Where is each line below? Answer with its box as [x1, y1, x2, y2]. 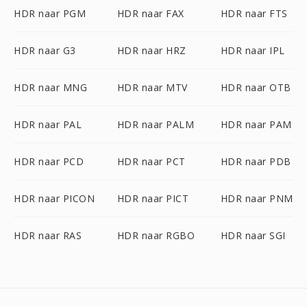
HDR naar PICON [14, 192, 95, 205]
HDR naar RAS [14, 229, 82, 242]
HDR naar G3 [14, 44, 76, 57]
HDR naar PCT [116, 155, 186, 168]
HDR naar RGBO [116, 229, 195, 242]
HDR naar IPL [220, 44, 285, 57]
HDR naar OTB [220, 81, 291, 94]
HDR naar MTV [116, 81, 188, 94]
